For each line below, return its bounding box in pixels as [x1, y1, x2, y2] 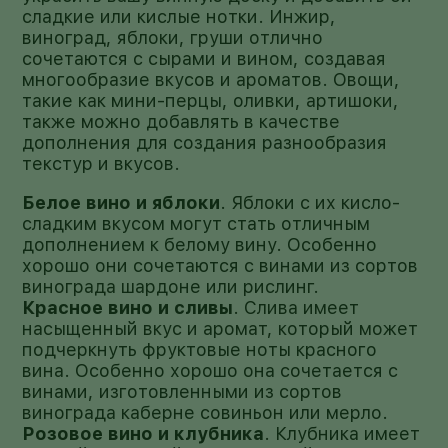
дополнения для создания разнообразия [22, 131, 388, 153]
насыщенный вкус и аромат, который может [22, 317, 419, 339]
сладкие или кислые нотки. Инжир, [22, 5, 337, 27]
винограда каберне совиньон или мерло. [22, 401, 389, 423]
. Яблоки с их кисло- [220, 191, 401, 213]
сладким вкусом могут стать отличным [22, 212, 371, 234]
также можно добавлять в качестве [22, 110, 341, 132]
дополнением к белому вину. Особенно [22, 233, 378, 255]
